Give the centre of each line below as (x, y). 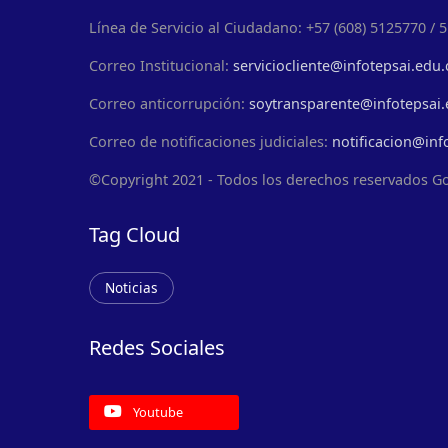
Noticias (131, 288)
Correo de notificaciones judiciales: (210, 142)
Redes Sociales (157, 348)
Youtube (156, 412)
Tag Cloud (134, 235)
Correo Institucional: (161, 66)
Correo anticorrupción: (169, 104)
